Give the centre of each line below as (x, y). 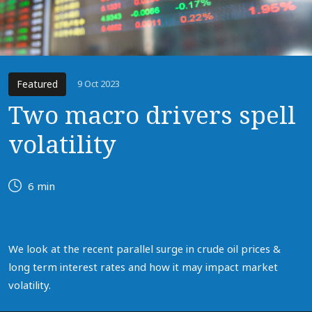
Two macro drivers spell (152, 116)
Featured (37, 84)
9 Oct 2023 (99, 84)
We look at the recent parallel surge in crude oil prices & (145, 249)
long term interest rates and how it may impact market (143, 267)
